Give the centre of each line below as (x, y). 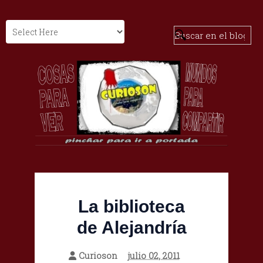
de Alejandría (131, 228)
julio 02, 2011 (154, 256)
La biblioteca (131, 207)
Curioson (98, 256)
